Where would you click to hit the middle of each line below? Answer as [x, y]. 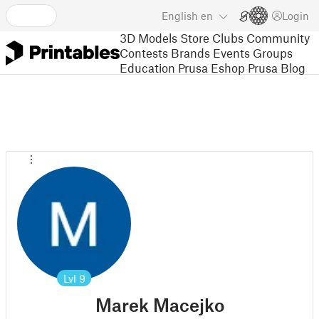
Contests [144, 52]
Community [278, 37]
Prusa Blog [277, 67]
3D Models [148, 37]
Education [147, 67]
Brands [190, 52]
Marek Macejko [159, 305]
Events [231, 52]
